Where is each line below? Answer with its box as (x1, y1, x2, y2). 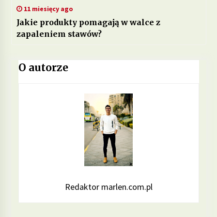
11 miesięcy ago (22, 4, 73, 13)
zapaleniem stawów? (16, 29, 102, 39)
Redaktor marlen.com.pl (64, 181, 153, 193)
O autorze (18, 61, 68, 74)
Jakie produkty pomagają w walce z (16, 17, 160, 27)
